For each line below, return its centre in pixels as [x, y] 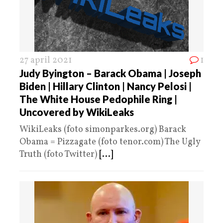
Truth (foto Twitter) [59, 154]
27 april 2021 [46, 60]
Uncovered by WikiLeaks [77, 112]
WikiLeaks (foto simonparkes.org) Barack [103, 129]
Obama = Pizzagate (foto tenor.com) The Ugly [110, 142]
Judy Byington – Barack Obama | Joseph [110, 73]
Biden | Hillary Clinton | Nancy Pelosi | [106, 86]
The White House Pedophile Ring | [98, 99]
